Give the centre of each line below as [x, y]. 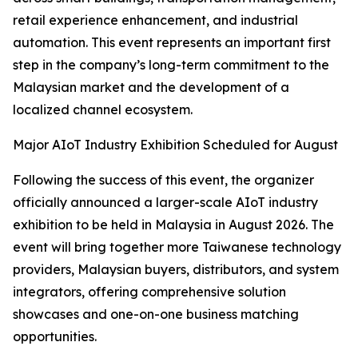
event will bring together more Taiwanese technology [177, 247]
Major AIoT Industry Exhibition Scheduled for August [175, 145]
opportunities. [55, 337]
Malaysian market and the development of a [151, 88]
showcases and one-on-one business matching [156, 314]
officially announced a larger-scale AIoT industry [165, 203]
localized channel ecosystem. [103, 110]
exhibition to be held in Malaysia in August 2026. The [173, 225]
